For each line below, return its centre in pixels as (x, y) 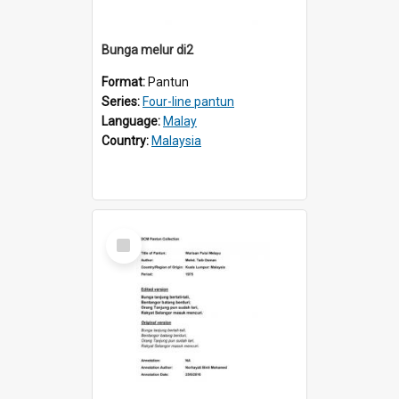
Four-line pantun (188, 101)
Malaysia (176, 140)
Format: (125, 81)
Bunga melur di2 (147, 49)
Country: (126, 140)
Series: (122, 101)
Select (129, 235)
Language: (132, 121)
